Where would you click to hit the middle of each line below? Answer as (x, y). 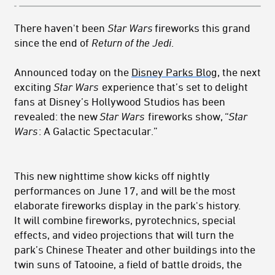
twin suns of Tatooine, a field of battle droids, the (128, 264)
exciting (34, 87)
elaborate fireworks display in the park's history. (127, 205)
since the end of (53, 43)
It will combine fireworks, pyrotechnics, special (125, 220)
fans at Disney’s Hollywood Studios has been (120, 102)
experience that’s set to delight (174, 87)
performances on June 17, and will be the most (125, 191)
